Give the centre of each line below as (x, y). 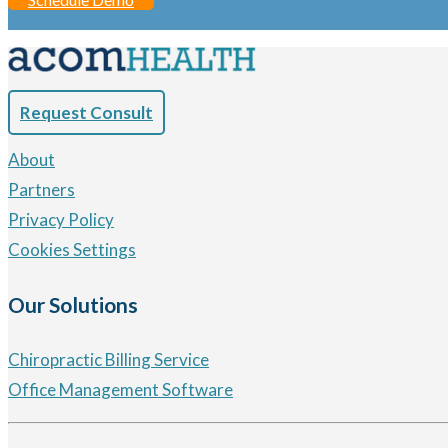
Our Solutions (73, 305)
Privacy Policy (61, 219)
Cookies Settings (72, 249)
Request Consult (86, 112)
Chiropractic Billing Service (108, 360)
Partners (41, 189)
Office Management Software (120, 390)
